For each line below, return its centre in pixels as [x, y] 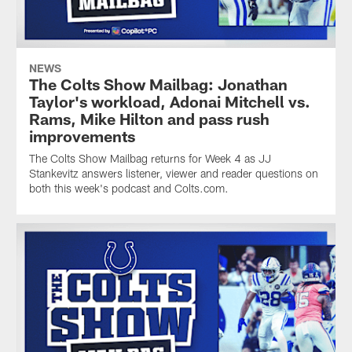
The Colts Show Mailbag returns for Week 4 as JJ [150, 159]
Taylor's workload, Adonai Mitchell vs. [169, 102]
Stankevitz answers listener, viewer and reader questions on [173, 174]
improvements [82, 136]
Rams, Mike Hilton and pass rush [149, 119]
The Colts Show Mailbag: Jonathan [158, 84]
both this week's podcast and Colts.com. [128, 189]
